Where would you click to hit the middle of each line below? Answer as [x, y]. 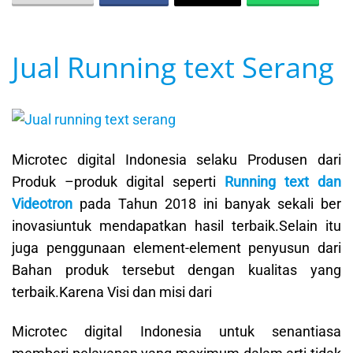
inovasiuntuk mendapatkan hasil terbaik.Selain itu [176, 225]
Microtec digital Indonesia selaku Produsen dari [176, 159]
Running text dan [283, 181]
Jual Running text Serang [173, 68]
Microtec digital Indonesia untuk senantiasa [176, 332]
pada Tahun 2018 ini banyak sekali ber [207, 203]
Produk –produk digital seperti [118, 181]
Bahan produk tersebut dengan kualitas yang [176, 269]
